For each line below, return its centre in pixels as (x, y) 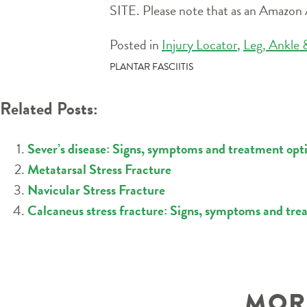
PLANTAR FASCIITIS (151, 66)
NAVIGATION (172, 99)
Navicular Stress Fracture (96, 189)
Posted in (136, 44)
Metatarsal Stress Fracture (99, 169)
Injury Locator (199, 44)
